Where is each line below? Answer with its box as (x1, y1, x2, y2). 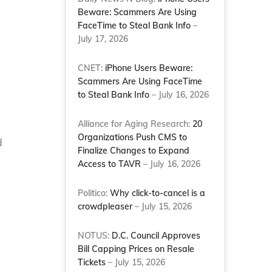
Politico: (78, 188, 110, 199)
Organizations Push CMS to (78, 132, 188, 143)
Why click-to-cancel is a (110, 188, 206, 199)
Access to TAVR (78, 158, 141, 169)
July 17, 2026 (78, 33, 129, 44)
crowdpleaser (78, 201, 133, 212)
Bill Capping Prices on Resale (78, 243, 195, 254)
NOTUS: (78, 230, 112, 241)
